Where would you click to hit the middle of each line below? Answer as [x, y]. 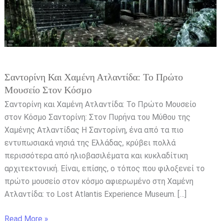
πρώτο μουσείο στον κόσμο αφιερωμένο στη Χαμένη [99, 182]
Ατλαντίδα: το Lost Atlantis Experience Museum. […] [95, 194]
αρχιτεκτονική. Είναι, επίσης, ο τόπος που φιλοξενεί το [104, 169]
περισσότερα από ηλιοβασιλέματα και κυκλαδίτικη [96, 156]
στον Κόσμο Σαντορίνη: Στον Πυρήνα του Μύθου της [97, 117]
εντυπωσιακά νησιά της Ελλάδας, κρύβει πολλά [90, 143]
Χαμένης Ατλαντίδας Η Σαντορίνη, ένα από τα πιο [94, 130]
